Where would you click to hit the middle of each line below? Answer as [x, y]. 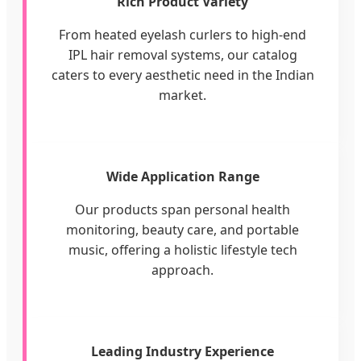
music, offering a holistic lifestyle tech [183, 249]
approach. [183, 270]
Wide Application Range [183, 176]
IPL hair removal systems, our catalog [183, 54]
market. [183, 95]
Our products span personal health [183, 209]
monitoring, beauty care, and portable [183, 229]
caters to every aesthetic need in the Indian [183, 75]
